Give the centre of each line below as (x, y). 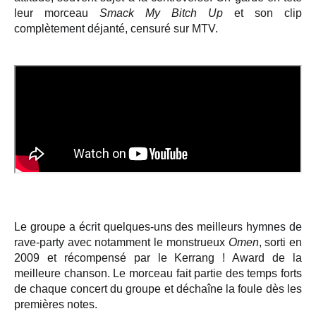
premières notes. (56, 304)
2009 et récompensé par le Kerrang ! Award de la (158, 258)
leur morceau (57, 13)
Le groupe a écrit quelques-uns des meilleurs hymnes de (158, 227)
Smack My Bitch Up (161, 13)
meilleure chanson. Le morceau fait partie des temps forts (158, 273)
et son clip (262, 13)
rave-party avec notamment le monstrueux (121, 242)
